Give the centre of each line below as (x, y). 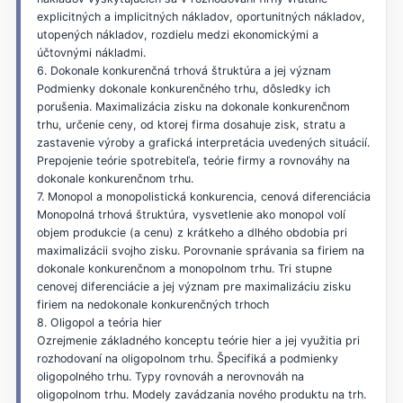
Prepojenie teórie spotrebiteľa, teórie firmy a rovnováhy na (193, 160)
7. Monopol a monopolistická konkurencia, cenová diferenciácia (203, 196)
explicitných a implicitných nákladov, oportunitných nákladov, (201, 16)
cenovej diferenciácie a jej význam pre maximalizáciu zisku (193, 286)
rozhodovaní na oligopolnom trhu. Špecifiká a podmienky (187, 358)
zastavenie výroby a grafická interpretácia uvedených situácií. (203, 142)
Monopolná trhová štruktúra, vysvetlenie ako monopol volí (191, 214)
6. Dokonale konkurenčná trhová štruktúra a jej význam (184, 70)
